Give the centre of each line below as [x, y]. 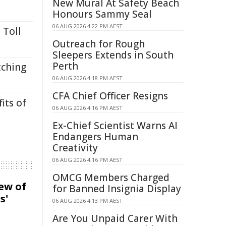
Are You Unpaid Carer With [115, 218]
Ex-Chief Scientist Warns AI [115, 126]
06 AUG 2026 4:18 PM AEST [88, 78]
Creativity [75, 148]
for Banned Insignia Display [117, 189]
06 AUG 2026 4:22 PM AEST [88, 26]
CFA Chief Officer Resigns [110, 96]
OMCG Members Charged [111, 178]
